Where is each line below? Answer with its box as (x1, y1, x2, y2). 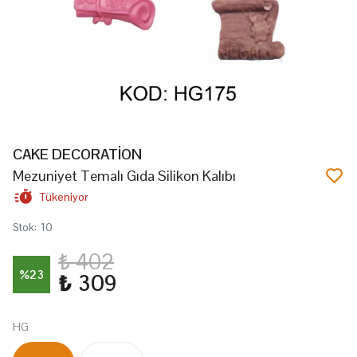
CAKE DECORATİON (13, 145, 142, 163)
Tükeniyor (40, 190, 88, 204)
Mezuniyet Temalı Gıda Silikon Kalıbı (13, 167, 236, 185)
